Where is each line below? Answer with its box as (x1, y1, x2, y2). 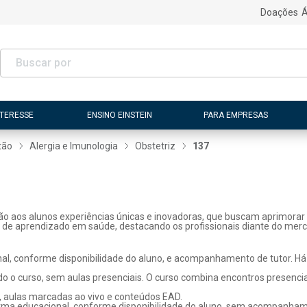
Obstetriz (135, 140, 176, 151)
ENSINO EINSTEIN (87, 110, 153, 120)
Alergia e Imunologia (29, 140, 119, 151)
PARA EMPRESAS (203, 110, 268, 120)
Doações (260, 7, 298, 18)
